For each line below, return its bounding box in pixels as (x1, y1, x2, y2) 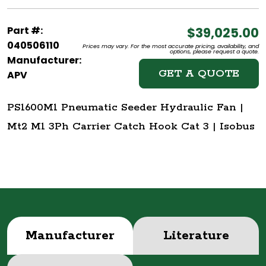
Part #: (7, 24, 43, 38)
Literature (163, 227, 229, 245)
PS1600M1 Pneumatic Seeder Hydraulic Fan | (7, 101, 243, 115)
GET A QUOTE (159, 67, 239, 81)
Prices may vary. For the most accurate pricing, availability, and (83, 42, 259, 50)
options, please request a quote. (170, 47, 259, 56)
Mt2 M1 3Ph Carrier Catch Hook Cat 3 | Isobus (7, 120, 255, 134)
